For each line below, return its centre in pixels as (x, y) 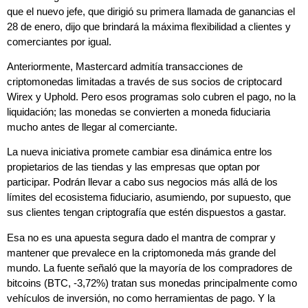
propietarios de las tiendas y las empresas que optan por (133, 167)
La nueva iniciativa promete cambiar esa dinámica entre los (140, 152)
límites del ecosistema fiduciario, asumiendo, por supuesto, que (149, 197)
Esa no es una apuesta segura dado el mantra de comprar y (141, 237)
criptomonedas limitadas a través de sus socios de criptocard (144, 81)
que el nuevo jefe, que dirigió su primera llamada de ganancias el (151, 11)
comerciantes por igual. (59, 41)
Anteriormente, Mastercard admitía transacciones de (125, 66)
